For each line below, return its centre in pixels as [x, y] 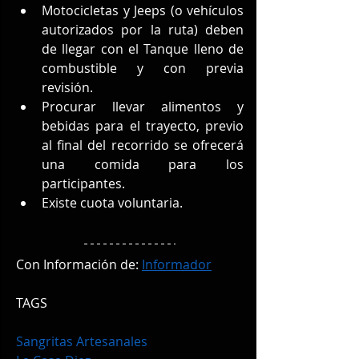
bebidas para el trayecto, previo [143, 126]
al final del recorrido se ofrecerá [143, 145]
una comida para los [143, 165]
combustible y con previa [143, 69]
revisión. [67, 88]
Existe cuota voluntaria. [112, 203]
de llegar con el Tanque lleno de [143, 49]
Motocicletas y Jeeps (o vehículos [143, 11]
